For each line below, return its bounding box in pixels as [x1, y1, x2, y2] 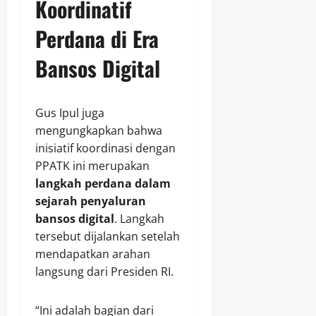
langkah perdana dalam [35, 176, 171, 192]
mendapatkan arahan [35, 246, 150, 262]
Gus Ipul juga [35, 105, 104, 121]
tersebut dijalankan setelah [35, 229, 180, 245]
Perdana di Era [35, 23, 159, 55]
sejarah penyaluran [35, 193, 146, 209]
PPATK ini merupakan [35, 158, 150, 174]
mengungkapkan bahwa [35, 123, 162, 139]
